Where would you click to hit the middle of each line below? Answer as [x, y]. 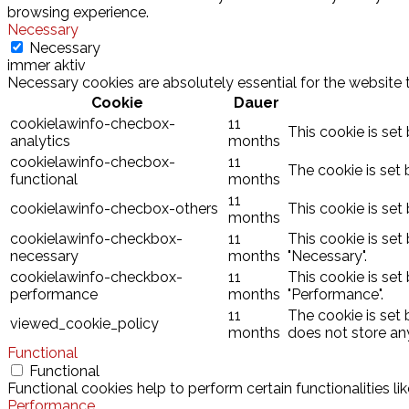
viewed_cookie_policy [84, 323]
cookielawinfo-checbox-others [114, 208]
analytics [40, 141]
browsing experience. [78, 12]
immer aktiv [47, 65]
